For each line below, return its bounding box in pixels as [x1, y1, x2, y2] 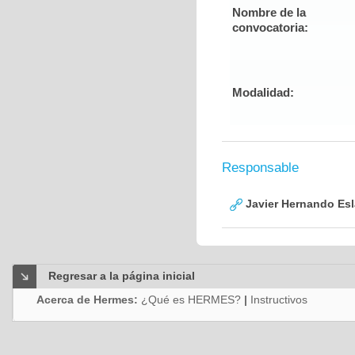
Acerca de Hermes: [36, 293, 141, 306]
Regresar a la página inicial [48, 269, 195, 282]
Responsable [222, 160, 299, 175]
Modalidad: [232, 86, 294, 99]
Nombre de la [232, 6, 306, 19]
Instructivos [250, 293, 307, 306]
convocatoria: [232, 21, 308, 34]
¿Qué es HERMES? [141, 293, 241, 306]
